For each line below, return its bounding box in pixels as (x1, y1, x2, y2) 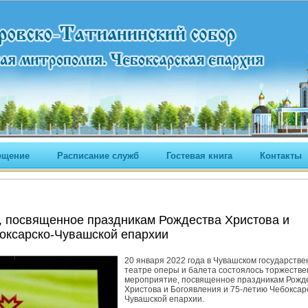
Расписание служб (57, 151, 139, 161)
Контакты (260, 151, 302, 161)
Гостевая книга (166, 151, 232, 161)
